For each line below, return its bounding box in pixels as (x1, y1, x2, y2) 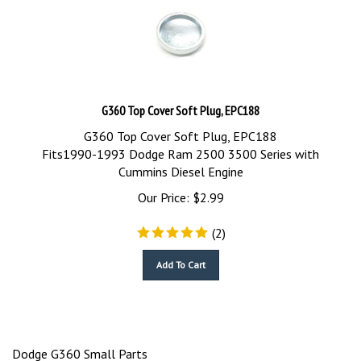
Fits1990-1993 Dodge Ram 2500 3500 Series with (42, 139, 319, 155)
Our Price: (137, 182, 189, 198)
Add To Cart (156, 251, 205, 263)
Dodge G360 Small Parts (12, 338, 147, 355)
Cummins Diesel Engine (118, 156, 243, 172)
